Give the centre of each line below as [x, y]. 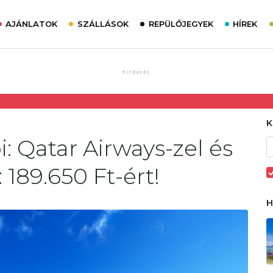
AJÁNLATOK [32, 24]
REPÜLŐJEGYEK [181, 24]
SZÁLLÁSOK [103, 24]
